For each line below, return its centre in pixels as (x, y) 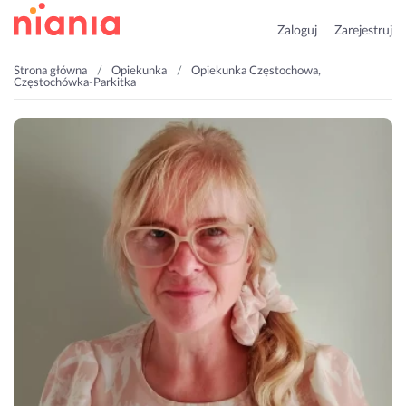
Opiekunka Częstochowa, (256, 71)
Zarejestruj (363, 31)
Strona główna (50, 71)
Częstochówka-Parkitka (75, 83)
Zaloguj (297, 31)
